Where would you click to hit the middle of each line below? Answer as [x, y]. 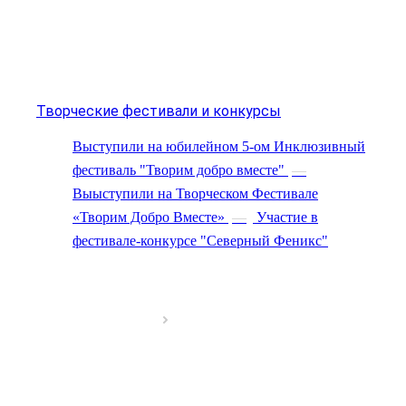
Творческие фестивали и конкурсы [159, 111]
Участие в [287, 217]
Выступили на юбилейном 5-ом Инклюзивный [219, 146]
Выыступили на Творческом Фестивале [195, 193]
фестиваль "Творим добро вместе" [179, 169]
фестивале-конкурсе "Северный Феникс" [200, 240]
